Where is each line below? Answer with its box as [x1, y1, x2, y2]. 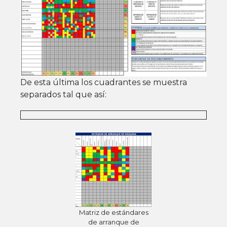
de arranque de [88, 218, 139, 226]
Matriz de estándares [79, 208, 148, 216]
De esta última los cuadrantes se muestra [20, 77, 187, 87]
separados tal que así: [20, 89, 106, 99]
